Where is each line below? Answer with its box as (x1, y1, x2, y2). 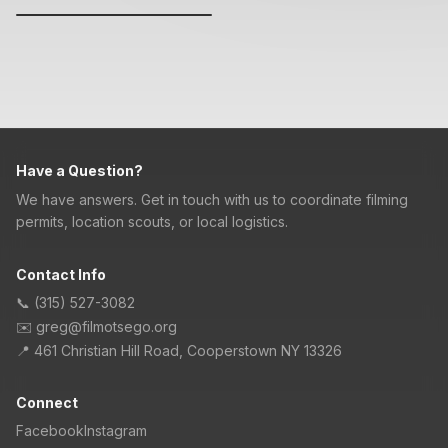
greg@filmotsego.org (36, 318, 177, 335)
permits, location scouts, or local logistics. (16, 213, 288, 230)
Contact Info (16, 266, 106, 283)
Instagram (84, 422, 147, 439)
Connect (16, 394, 78, 411)
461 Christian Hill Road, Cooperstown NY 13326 (34, 342, 342, 359)
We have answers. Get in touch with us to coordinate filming (16, 191, 408, 208)
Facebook (16, 422, 84, 439)
